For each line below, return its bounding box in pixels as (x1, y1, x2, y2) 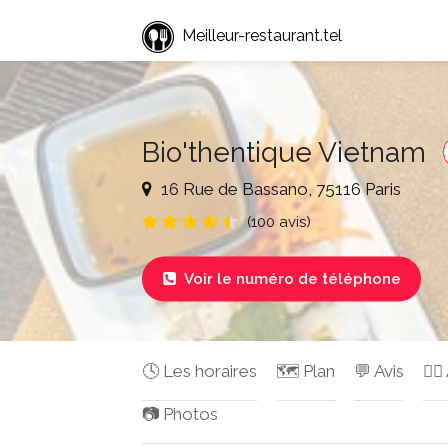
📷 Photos (142, 404, 218, 424)
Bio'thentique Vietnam (142, 135, 433, 169)
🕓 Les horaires (142, 361, 257, 381)
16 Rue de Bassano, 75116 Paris (157, 178, 401, 199)
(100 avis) (247, 212, 311, 231)
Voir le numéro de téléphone (181, 269, 402, 288)
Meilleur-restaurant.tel (182, 26, 342, 46)
